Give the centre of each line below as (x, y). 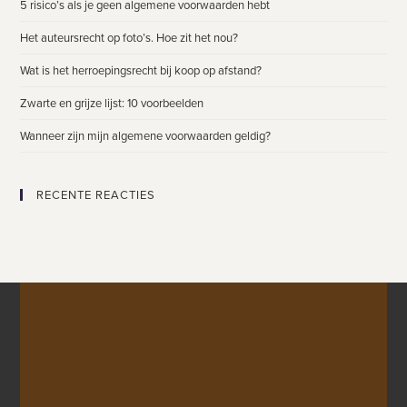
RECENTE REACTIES (96, 195)
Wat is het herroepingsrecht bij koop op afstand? (141, 71)
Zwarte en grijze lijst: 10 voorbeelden (112, 104)
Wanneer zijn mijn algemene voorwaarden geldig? (146, 136)
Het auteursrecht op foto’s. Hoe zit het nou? (129, 38)
